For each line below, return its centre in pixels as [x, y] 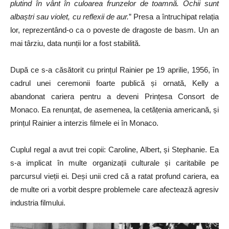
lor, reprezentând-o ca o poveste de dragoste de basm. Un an [114, 30]
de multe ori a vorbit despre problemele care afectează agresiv [114, 190]
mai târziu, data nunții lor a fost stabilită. [75, 43]
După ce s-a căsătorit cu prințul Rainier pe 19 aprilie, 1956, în [114, 70]
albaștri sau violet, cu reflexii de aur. [70, 17]
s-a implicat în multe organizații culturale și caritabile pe [114, 163]
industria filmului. [38, 203]
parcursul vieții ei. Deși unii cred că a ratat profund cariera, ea [114, 176]
